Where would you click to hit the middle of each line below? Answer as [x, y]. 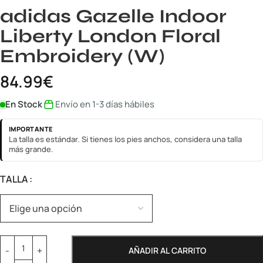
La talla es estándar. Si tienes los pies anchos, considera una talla [125, 139]
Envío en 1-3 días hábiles [105, 104]
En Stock [24, 104]
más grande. [31, 149]
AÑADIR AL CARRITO [167, 250]
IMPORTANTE [31, 129]
